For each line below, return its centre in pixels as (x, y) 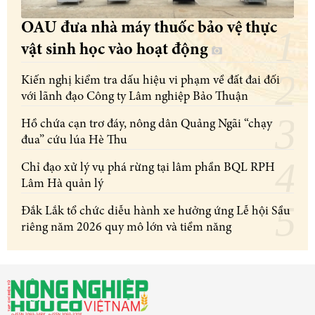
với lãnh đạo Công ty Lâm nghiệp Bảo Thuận (135, 97)
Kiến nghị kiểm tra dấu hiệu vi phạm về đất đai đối (150, 81)
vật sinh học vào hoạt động (116, 50)
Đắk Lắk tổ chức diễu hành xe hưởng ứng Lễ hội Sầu (156, 211)
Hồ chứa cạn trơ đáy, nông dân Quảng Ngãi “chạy (147, 124)
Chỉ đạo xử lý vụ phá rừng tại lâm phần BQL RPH (148, 168)
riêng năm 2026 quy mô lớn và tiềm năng (126, 227)
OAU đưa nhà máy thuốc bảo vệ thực (149, 28)
